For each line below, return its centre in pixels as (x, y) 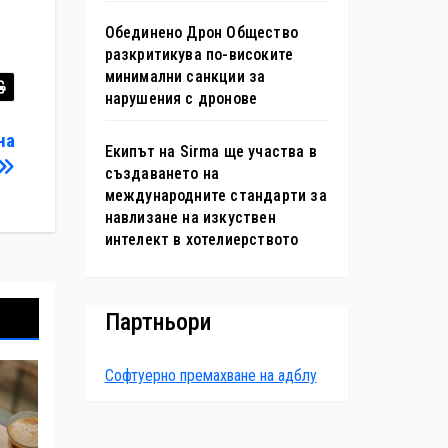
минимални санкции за (185, 77)
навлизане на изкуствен (190, 218)
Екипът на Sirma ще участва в (211, 152)
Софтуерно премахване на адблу (210, 375)
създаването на (162, 174)
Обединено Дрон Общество (201, 33)
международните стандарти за (215, 196)
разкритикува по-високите (199, 55)
